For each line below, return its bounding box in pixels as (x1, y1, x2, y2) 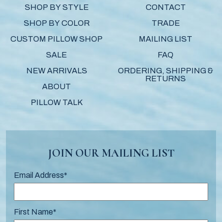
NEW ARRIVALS (26, 66, 87, 75)
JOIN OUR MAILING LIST (48, 146, 174, 160)
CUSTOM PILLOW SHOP (10, 35, 103, 44)
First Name (14, 208, 53, 217)
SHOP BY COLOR (23, 19, 90, 28)
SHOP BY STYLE (24, 3, 89, 12)
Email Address (14, 171, 64, 180)
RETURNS (145, 74, 186, 83)
